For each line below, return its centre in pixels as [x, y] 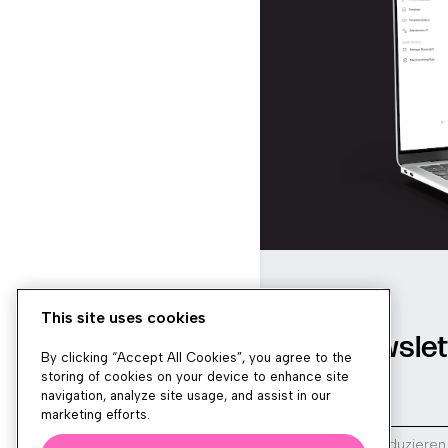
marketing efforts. [95, 415]
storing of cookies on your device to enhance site [195, 377]
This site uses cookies [123, 318]
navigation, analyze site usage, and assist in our [186, 396]
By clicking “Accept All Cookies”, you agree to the [196, 358]
